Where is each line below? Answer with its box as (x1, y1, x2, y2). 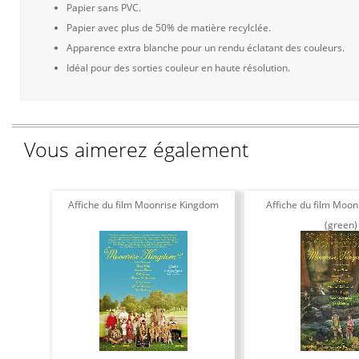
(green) (325, 218, 357, 232)
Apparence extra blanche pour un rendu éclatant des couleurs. (67, 41, 345, 54)
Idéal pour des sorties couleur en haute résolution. (67, 61, 290, 75)
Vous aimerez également (24, 135, 248, 163)
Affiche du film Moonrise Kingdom (67, 198, 219, 212)
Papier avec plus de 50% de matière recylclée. (67, 21, 271, 34)
